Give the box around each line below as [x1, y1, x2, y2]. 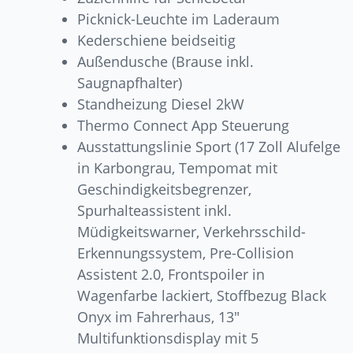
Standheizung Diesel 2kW [77, 95, 245, 114]
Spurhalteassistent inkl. [77, 201, 232, 221]
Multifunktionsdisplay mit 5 [77, 329, 259, 348]
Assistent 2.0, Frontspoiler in [77, 265, 266, 284]
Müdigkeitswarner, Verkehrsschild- [77, 222, 307, 242]
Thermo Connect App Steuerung [77, 116, 290, 136]
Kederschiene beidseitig [77, 31, 236, 50]
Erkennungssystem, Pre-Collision [77, 243, 295, 263]
